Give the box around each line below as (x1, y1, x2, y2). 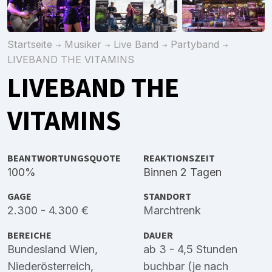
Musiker (64, 38, 101, 50)
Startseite (7, 38, 52, 50)
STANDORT (143, 189, 191, 204)
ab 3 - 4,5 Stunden (143, 242, 237, 256)
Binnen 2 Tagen (143, 166, 222, 179)
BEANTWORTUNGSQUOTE (7, 151, 121, 166)
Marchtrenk (143, 204, 201, 217)
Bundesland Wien (7, 242, 95, 256)
